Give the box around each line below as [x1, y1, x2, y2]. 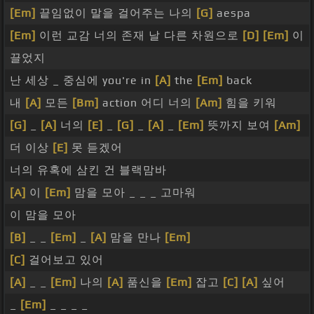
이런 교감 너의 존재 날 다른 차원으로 [36, 29, 243, 43]
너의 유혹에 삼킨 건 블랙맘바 [10, 163, 167, 177]
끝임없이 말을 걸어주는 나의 [36, 6, 196, 20]
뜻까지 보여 [204, 118, 274, 132]
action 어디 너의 [99, 96, 196, 110]
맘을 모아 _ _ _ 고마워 [71, 186, 196, 200]
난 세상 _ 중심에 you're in [10, 74, 155, 88]
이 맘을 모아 [10, 208, 76, 222]
